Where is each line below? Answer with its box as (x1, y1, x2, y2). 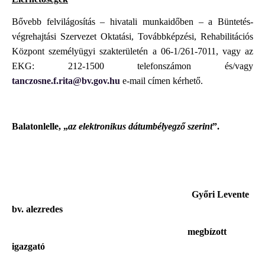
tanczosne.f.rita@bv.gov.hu (12, 76, 120, 86)
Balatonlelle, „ (12, 121, 68, 132)
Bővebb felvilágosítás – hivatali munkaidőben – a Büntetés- (12, 17, 253, 27)
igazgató (12, 241, 45, 252)
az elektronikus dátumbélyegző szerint (68, 121, 212, 132)
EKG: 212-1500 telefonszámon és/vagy (12, 61, 253, 72)
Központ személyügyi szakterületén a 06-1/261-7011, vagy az (12, 46, 253, 57)
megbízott (188, 227, 227, 237)
